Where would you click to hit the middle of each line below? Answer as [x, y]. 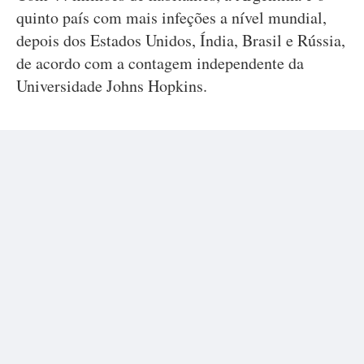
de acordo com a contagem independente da [160, 63]
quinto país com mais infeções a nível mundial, [171, 17]
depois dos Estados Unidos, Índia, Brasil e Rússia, [181, 40]
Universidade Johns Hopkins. [112, 86]
